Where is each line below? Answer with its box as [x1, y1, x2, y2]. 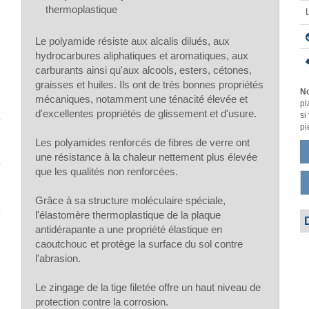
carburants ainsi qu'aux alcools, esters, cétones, [35, 63, 252, 76]
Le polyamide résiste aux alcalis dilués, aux [35, 34, 230, 47]
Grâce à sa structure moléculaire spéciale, [35, 194, 226, 206]
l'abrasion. [35, 252, 81, 264]
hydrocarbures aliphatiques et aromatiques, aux [35, 49, 249, 61]
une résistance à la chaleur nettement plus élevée [35, 150, 258, 163]
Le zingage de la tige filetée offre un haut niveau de [35, 281, 261, 293]
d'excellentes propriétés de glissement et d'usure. [35, 107, 257, 119]
